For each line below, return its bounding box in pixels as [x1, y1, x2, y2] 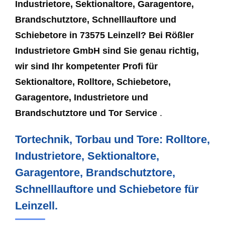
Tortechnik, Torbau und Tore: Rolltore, [15, 133, 210, 146]
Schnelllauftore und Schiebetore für [15, 182, 199, 195]
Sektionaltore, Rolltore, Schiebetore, [15, 76, 171, 87]
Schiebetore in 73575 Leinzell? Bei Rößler [15, 30, 194, 40]
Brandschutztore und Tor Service [15, 107, 160, 118]
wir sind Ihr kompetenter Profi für [15, 61, 158, 71]
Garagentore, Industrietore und [15, 92, 148, 102]
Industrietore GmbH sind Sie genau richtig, [15, 45, 199, 56]
